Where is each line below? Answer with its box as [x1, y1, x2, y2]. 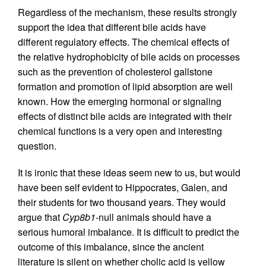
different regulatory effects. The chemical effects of [18, 35, 229, 49]
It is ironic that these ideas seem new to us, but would [18, 166, 240, 179]
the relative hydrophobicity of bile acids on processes [18, 50, 240, 64]
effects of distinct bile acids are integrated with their [18, 109, 232, 123]
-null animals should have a [96, 210, 211, 224]
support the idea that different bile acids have [18, 20, 206, 34]
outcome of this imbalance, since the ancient [18, 240, 204, 254]
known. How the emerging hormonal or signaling [18, 94, 221, 108]
